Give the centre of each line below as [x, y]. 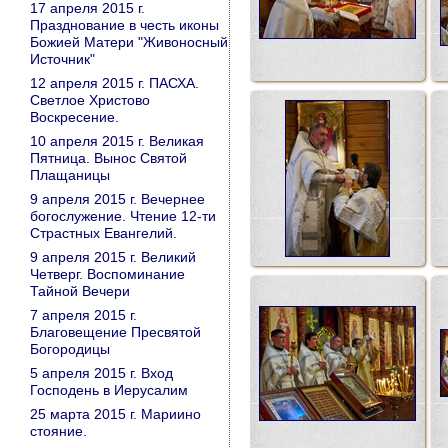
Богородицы [70, 349]
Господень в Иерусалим [109, 390]
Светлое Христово [90, 100]
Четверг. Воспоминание [107, 274]
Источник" [62, 59]
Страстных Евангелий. [103, 233]
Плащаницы [70, 175]
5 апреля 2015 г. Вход [101, 373]
